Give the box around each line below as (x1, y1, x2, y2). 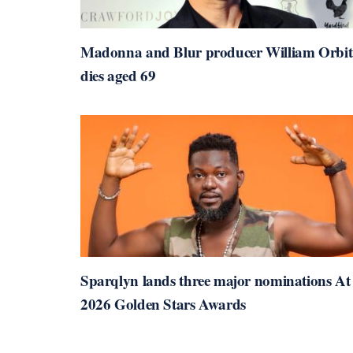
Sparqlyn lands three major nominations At (80, 269, 351, 291)
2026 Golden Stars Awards (80, 292, 246, 314)
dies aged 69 (80, 64, 156, 86)
